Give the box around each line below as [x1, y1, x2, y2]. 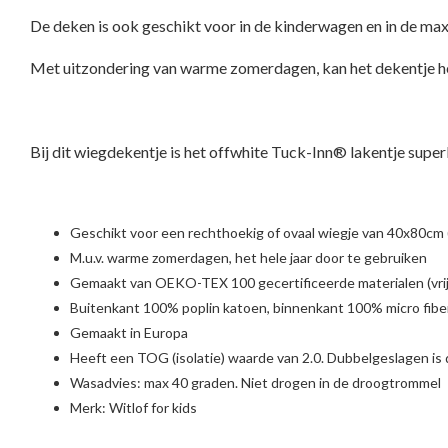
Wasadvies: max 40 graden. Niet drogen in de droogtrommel [70, 373, 441, 391]
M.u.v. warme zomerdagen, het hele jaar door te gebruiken [70, 248, 427, 266]
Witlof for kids [109, 398, 197, 416]
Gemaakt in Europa [70, 323, 188, 341]
